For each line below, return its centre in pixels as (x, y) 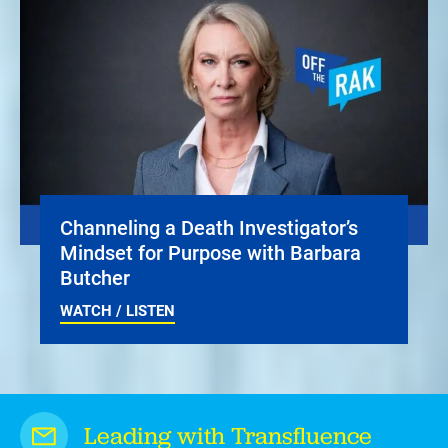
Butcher (95, 277)
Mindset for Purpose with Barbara (210, 252)
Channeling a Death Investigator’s (209, 227)
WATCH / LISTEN (117, 310)
